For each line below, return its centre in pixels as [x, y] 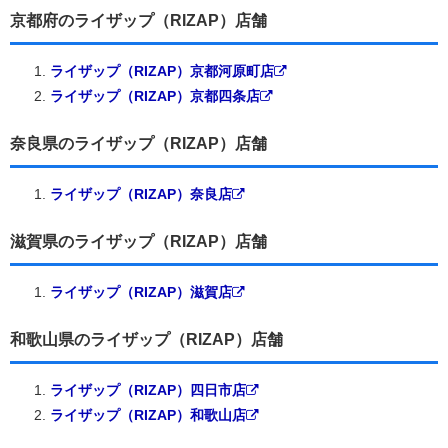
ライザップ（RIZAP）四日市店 [148, 389]
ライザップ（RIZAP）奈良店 [141, 193]
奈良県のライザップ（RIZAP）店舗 [138, 143]
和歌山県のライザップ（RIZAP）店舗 [146, 339]
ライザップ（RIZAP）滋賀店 [141, 291]
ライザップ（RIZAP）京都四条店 [155, 95]
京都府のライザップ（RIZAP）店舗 [138, 20]
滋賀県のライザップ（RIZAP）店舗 [138, 241]
